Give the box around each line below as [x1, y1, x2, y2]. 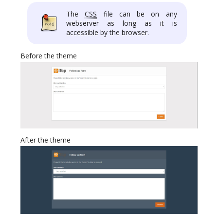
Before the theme [20, 51, 77, 61]
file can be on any [97, 9, 177, 19]
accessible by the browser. [66, 28, 149, 37]
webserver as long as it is [66, 18, 177, 28]
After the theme [20, 135, 71, 145]
